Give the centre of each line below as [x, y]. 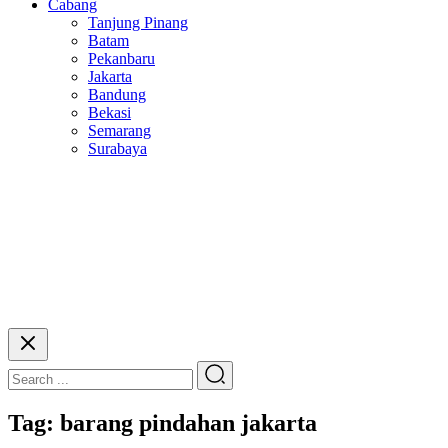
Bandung [117, 94]
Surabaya [117, 148]
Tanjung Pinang [138, 22]
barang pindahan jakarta [188, 422]
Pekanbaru [121, 58]
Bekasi [109, 112]
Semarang [119, 130]
